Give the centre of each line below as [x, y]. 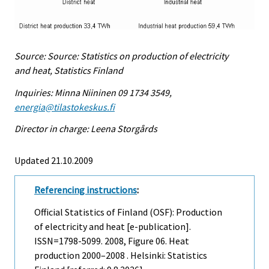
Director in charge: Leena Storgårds [86, 129]
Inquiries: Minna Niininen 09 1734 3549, [93, 92]
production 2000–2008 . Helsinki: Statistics [121, 255]
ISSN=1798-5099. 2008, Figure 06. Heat [112, 241]
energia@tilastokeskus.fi [65, 107]
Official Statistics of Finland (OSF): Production [128, 212]
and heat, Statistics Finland [69, 70]
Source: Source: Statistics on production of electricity [121, 56]
